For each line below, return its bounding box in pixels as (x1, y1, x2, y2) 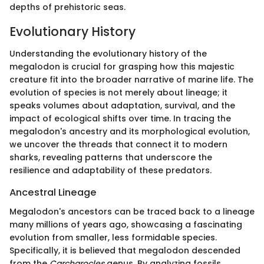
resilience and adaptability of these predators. (9, 164, 212, 177)
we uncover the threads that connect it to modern (9, 138, 227, 151)
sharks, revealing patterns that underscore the (9, 151, 212, 164)
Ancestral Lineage (9, 186, 97, 200)
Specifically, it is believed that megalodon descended (9, 244, 240, 256)
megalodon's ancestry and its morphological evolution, (9, 126, 250, 138)
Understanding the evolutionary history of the (9, 48, 207, 60)
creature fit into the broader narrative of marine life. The (9, 74, 253, 86)
